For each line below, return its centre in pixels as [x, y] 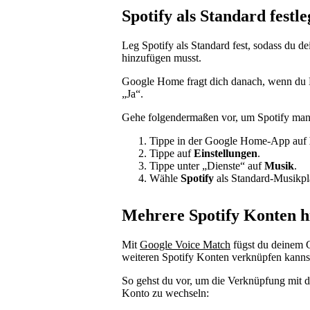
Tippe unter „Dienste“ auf [207, 165]
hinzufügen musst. [162, 57]
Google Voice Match [185, 245]
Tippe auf [172, 153]
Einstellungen [226, 153]
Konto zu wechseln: [165, 293]
